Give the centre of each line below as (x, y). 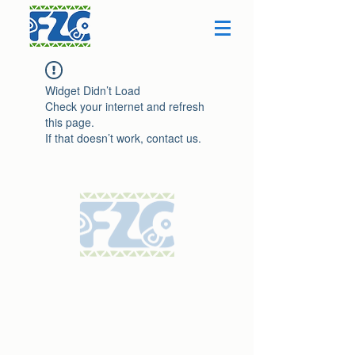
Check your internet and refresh (125, 106)
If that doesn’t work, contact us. (123, 138)
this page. (70, 122)
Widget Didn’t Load (93, 90)
